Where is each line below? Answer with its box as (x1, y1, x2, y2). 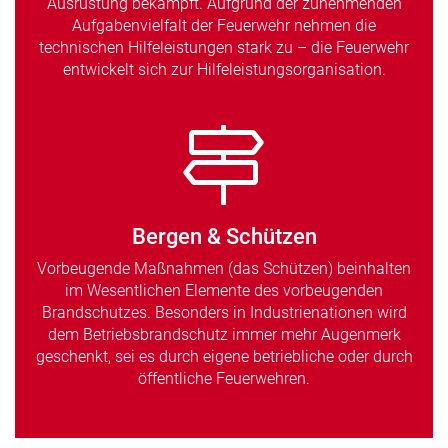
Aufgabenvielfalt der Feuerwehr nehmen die (72, 16, 376, 36)
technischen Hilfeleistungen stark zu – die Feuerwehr (39, 38, 409, 58)
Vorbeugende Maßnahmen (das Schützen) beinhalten (37, 259, 411, 279)
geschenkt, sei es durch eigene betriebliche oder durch (35, 347, 413, 367)
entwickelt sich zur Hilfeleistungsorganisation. (62, 60, 386, 80)
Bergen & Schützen (131, 224, 317, 250)
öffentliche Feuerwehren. (138, 369, 310, 389)
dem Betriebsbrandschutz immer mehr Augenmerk (47, 325, 401, 345)
